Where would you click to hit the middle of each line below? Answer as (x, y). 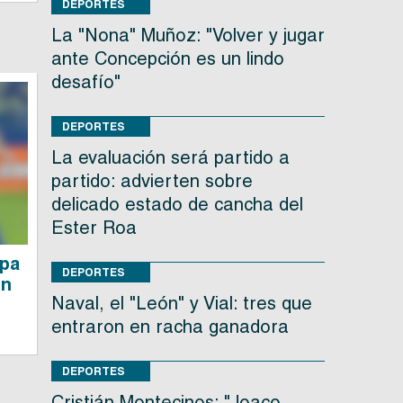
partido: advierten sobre (152, 181)
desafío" (85, 82)
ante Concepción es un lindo (167, 59)
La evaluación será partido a (170, 158)
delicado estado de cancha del (177, 205)
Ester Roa (94, 228)
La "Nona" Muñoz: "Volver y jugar (188, 36)
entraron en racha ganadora (170, 327)
